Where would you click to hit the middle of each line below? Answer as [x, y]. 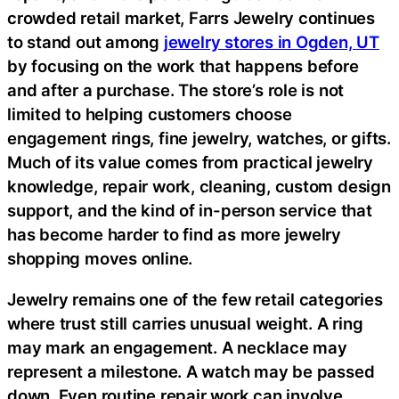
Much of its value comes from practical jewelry [190, 162]
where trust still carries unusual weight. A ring [185, 323]
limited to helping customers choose [150, 114]
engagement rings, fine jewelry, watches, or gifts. [199, 138]
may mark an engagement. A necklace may [177, 347]
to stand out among [85, 42]
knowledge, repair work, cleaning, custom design [199, 186]
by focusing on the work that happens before [183, 66]
